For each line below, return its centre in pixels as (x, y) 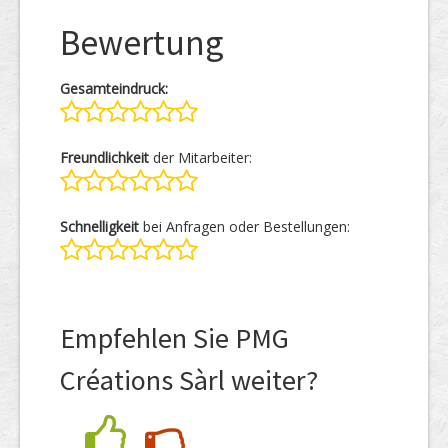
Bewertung (141, 43)
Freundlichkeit (104, 157)
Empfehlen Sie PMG (174, 338)
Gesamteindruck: (114, 88)
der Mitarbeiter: (200, 157)
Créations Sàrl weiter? (189, 380)
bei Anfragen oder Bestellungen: (244, 226)
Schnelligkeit (99, 226)
